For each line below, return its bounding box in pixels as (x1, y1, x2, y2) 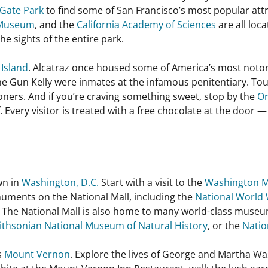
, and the (35, 18, 77, 31)
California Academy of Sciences (77, 18, 216, 31)
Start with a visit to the (99, 176, 205, 189)
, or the (208, 219, 242, 232)
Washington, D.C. (22, 176, 99, 189)
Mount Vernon (4, 248, 70, 261)
